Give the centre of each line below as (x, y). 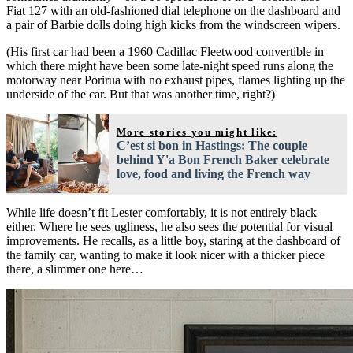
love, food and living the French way (213, 173)
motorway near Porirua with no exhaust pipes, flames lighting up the (176, 80)
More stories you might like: (197, 132)
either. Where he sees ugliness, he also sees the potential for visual (169, 226)
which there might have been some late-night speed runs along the (170, 65)
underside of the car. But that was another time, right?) (141, 94)
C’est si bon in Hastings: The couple (212, 145)
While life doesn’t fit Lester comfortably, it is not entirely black (162, 212)
